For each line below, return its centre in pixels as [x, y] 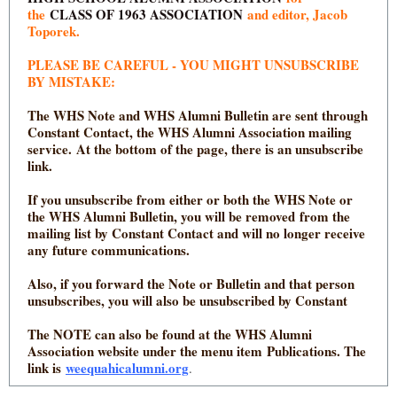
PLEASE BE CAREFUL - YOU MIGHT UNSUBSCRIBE [193, 65]
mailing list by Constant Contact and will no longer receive [196, 233]
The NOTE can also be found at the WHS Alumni [170, 334]
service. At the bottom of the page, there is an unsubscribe [195, 149]
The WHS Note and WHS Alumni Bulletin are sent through [198, 115]
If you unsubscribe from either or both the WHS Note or [190, 199]
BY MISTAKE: [71, 82]
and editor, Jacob [297, 14]
